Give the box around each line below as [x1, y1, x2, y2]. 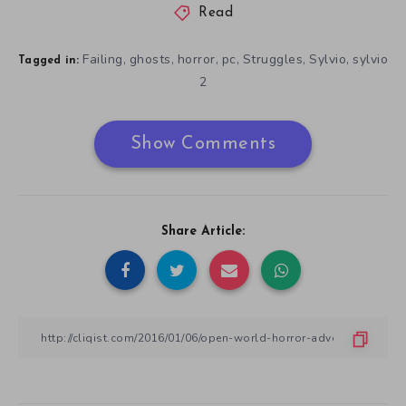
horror [177, 51, 216, 69]
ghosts [129, 51, 171, 69]
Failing [82, 51, 123, 69]
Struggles [242, 51, 303, 69]
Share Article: [161, 225, 245, 239]
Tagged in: [18, 55, 80, 67]
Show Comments [130, 135, 276, 154]
